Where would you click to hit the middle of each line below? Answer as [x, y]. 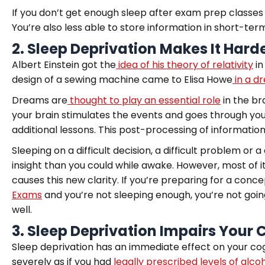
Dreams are [40, 100]
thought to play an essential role [144, 100]
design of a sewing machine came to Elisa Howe [122, 80]
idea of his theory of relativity [185, 65]
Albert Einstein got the [64, 65]
